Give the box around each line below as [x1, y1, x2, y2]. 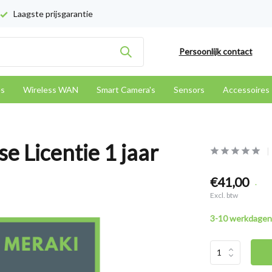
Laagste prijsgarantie [12, 8, 93, 19]
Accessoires [223, 84, 270, 95]
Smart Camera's [97, 84, 155, 95]
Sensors [174, 84, 205, 95]
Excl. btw [209, 191, 238, 200]
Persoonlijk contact [178, 46, 253, 56]
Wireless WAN [23, 84, 78, 95]
